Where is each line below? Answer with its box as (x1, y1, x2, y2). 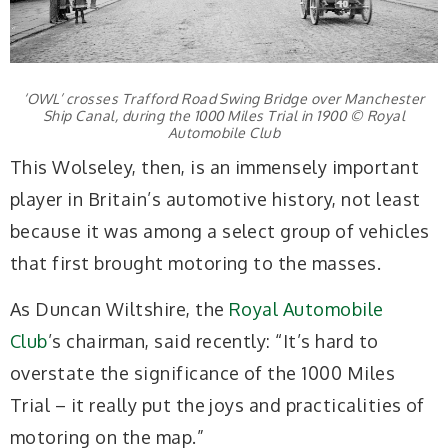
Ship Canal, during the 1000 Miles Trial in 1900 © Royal (42, 106, 406, 124)
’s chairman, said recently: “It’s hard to (47, 329, 379, 352)
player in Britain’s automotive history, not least (10, 188, 421, 211)
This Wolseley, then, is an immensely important (10, 156, 420, 179)
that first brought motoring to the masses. (10, 252, 382, 275)
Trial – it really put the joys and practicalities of (10, 393, 425, 416)
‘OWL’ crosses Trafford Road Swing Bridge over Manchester (23, 89, 425, 107)
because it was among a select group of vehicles (10, 220, 430, 243)
